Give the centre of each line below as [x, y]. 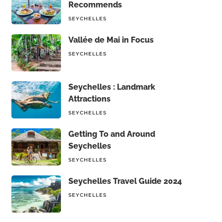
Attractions [89, 99]
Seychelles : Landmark [111, 87]
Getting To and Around [111, 134]
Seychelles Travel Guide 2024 [125, 181]
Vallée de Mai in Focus [111, 40]
